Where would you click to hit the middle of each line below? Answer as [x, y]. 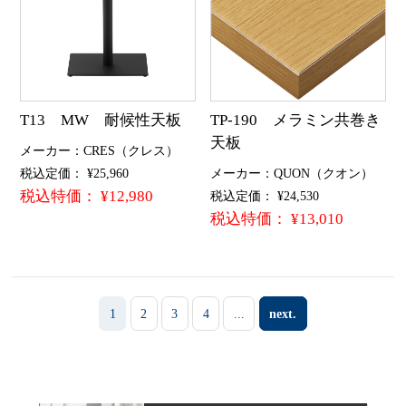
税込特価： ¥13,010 [277, 219]
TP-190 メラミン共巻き [296, 121]
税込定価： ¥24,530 [265, 196]
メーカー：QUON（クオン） [292, 174]
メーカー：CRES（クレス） [99, 151]
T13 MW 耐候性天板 [100, 121]
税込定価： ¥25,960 [74, 174]
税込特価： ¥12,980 [86, 197]
